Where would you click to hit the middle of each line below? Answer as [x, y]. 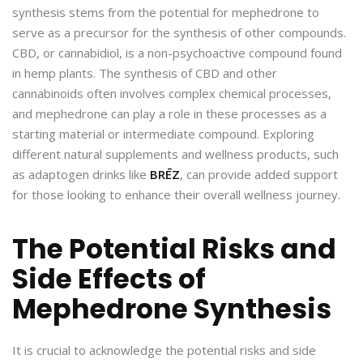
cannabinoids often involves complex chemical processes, [172, 94]
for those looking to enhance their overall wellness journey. [176, 195]
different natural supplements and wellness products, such [175, 154]
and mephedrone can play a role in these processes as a [169, 114]
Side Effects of [109, 280]
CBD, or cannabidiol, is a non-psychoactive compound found [177, 53]
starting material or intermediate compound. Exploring [163, 134]
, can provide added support [259, 175]
